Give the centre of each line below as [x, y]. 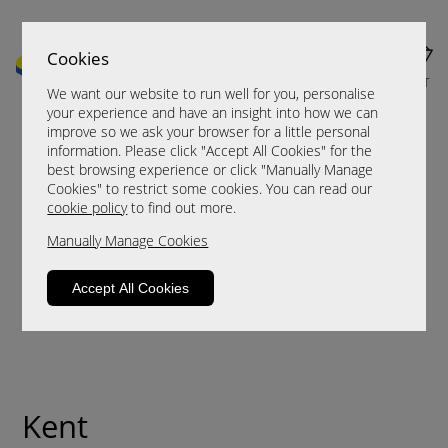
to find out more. [182, 208]
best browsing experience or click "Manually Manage [210, 170]
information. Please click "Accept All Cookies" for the [210, 151]
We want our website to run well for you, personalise [211, 94]
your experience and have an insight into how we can [213, 113]
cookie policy [87, 208]
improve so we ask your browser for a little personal [209, 132]
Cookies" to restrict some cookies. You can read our [210, 189]
